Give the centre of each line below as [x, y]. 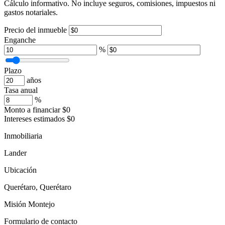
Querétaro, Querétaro [38, 187]
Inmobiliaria [23, 136]
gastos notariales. [31, 12]
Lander [15, 153]
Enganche [20, 40]
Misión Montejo [29, 204]
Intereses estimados [34, 119]
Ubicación [20, 170]
